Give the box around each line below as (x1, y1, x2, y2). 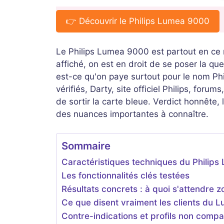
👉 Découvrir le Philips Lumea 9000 (66, 16, 209, 26)
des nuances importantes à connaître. (56, 108, 208, 119)
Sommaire (61, 139, 110, 152)
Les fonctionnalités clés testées (61, 170, 189, 181)
